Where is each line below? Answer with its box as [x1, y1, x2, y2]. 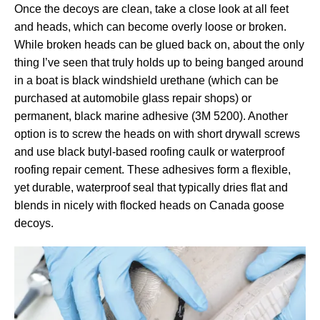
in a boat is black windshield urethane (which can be [14, 74, 279, 87]
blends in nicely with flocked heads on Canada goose [14, 199, 284, 212]
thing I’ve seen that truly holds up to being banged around [14, 56, 304, 69]
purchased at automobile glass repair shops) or [14, 92, 251, 105]
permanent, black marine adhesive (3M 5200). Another [14, 110, 288, 123]
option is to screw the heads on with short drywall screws [14, 128, 300, 141]
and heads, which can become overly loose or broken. [14, 21, 286, 34]
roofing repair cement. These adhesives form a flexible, [14, 164, 291, 176]
